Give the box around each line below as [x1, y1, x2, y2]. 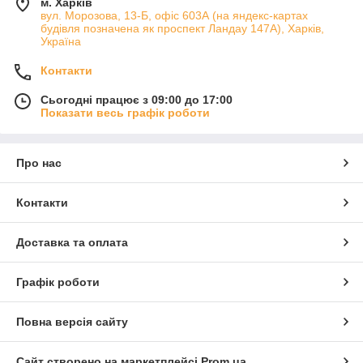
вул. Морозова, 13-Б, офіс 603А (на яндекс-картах [41, 9, 308, 22]
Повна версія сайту [16, 315, 128, 328]
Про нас [16, 156, 62, 169]
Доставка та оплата [16, 236, 128, 249]
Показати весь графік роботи [41, 106, 210, 119]
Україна [41, 35, 81, 48]
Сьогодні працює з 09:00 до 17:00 [41, 93, 233, 106]
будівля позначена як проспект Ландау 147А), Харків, [41, 22, 324, 35]
